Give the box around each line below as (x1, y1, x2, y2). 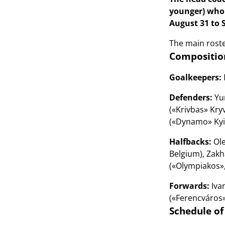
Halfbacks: (169, 136, 213, 147)
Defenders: (169, 92, 212, 103)
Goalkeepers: (169, 72, 221, 83)
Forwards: (169, 180, 209, 191)
